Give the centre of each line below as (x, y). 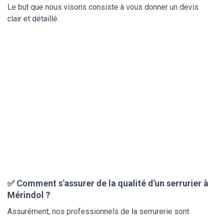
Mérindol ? (29, 195)
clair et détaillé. (33, 18)
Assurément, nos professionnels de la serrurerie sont (98, 211)
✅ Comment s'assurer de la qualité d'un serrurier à (108, 183)
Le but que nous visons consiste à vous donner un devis (103, 7)
